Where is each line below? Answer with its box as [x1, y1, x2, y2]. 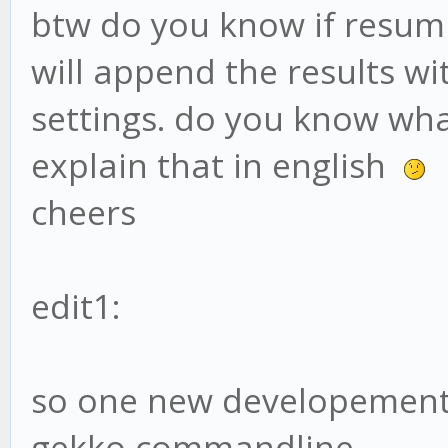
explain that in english [31, 142, 404, 189]
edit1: [31, 283, 120, 330]
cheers [31, 189, 136, 236]
